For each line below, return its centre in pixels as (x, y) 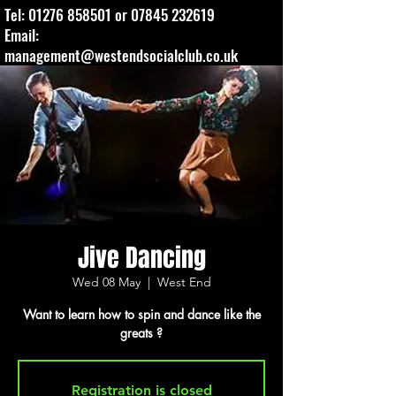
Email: (22, 35)
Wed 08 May (106, 282)
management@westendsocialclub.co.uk (121, 55)
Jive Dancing (141, 258)
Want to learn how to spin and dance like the (141, 314)
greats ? (141, 333)
